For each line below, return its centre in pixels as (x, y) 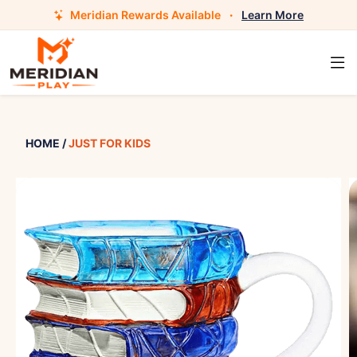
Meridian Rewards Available (145, 15)
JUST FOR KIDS (110, 143)
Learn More (273, 15)
